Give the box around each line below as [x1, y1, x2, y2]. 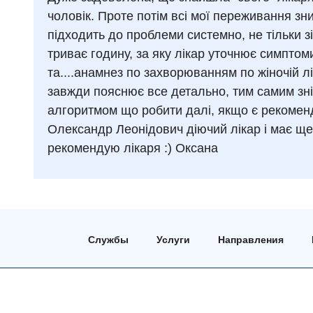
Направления [218, 234, 284, 245]
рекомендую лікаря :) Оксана [48, 141, 218, 155]
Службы [88, 234, 129, 245]
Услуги [156, 234, 190, 245]
